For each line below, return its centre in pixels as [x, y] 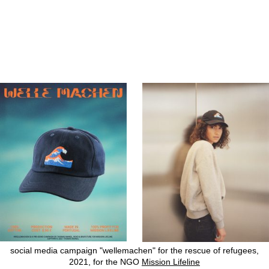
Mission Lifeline [171, 261]
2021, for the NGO [105, 261]
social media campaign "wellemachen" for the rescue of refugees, [134, 250]
